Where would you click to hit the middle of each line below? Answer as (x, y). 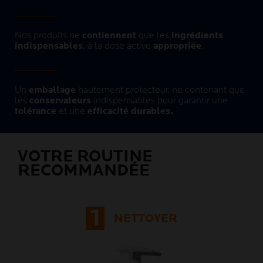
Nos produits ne (48, 36)
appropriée (177, 46)
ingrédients (197, 36)
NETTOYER (146, 219)
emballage (52, 90)
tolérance (36, 112)
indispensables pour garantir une (159, 101)
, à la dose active (118, 46)
